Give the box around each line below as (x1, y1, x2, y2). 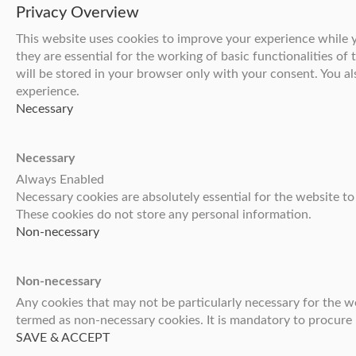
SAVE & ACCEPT (16, 331, 110, 345)
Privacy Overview (16, 5, 139, 21)
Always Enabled (16, 173, 104, 187)
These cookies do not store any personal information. (16, 208, 311, 222)
